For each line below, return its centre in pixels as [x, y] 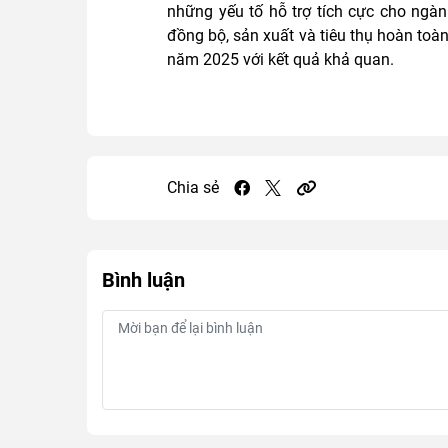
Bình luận [143, 280]
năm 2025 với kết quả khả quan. [280, 59]
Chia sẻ [193, 187]
